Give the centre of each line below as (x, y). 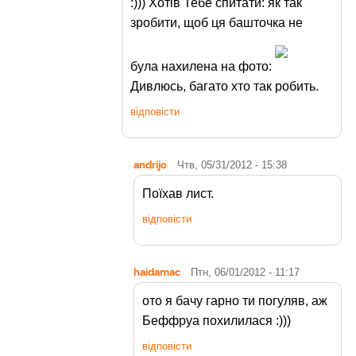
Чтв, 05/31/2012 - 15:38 (232, 164)
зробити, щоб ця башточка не (217, 23)
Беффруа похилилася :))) (217, 320)
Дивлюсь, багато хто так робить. (224, 86)
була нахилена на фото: (203, 66)
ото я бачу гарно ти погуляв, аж (235, 300)
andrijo (150, 164)
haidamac (157, 271)
